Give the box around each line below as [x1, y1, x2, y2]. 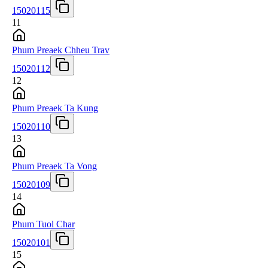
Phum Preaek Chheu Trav [12, 44, 109, 55]
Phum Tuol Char [12, 218, 75, 229]
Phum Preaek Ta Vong [12, 160, 97, 171]
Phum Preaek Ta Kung [12, 102, 98, 113]
